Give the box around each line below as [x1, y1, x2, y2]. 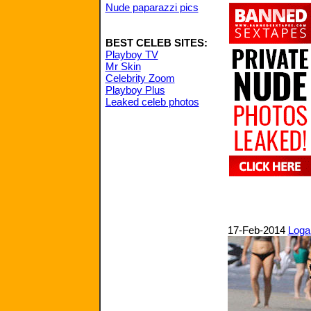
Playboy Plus [105, 84, 165, 96]
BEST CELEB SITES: [105, 37, 208, 49]
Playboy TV [105, 49, 158, 60]
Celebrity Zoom [105, 72, 175, 84]
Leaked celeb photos [105, 96, 199, 108]
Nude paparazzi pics [105, 1, 199, 13]
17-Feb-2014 [227, 224, 288, 236]
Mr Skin [105, 60, 141, 72]
